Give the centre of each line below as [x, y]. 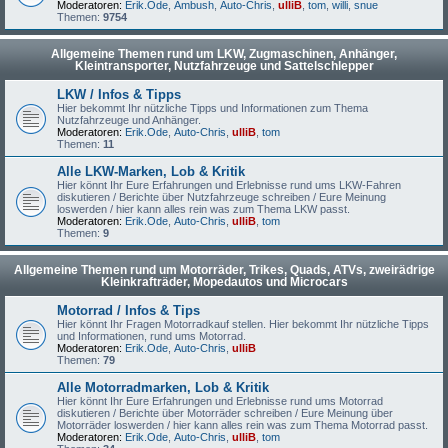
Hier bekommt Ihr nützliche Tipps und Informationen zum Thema [212, 108]
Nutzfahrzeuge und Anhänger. [129, 120]
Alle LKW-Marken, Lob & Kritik [151, 171]
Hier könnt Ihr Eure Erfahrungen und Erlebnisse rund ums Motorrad [220, 401]
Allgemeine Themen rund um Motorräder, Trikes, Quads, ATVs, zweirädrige [224, 270]
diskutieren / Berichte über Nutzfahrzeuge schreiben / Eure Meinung [221, 197]
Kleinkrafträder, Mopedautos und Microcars [224, 282]
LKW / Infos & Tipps [119, 94]
